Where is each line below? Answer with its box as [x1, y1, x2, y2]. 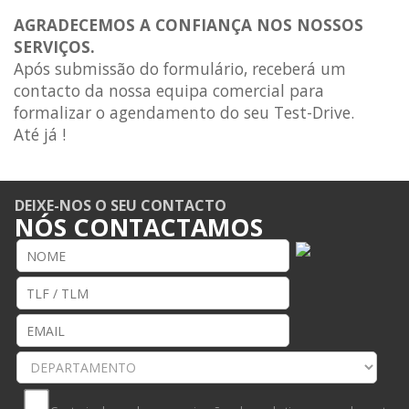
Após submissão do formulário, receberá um [14, 58, 346, 79]
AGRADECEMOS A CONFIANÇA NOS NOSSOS [14, 14, 363, 36]
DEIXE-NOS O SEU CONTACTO [15, 195, 226, 215]
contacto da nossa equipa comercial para [14, 79, 324, 101]
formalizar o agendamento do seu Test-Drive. [14, 101, 354, 123]
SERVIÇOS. [14, 36, 95, 58]
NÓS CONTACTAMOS [15, 211, 263, 244]
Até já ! [14, 123, 66, 145]
